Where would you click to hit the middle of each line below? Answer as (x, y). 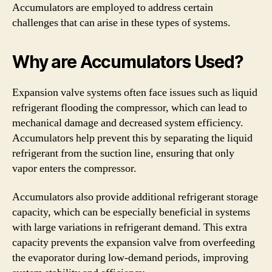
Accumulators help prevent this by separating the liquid (132, 138)
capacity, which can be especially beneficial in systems (131, 212)
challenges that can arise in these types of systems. (121, 22)
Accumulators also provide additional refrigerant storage (135, 197)
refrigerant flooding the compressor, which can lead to (130, 107)
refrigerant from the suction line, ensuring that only (123, 153)
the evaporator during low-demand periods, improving (130, 258)
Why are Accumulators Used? (128, 62)
